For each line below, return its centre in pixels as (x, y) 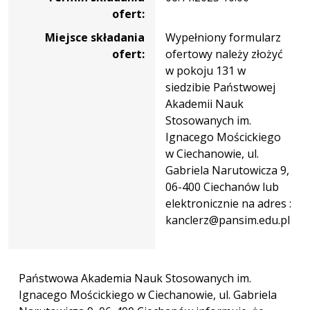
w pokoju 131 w (206, 70)
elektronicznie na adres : (228, 203)
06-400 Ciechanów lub (222, 186)
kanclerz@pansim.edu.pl (228, 220)
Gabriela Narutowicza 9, (227, 170)
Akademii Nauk (204, 103)
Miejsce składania (95, 37)
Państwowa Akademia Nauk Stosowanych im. (135, 278)
